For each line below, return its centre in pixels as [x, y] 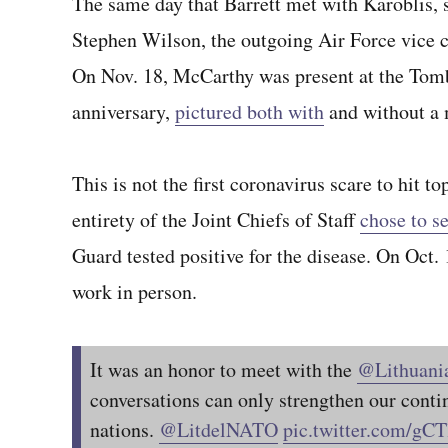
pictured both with [249, 111]
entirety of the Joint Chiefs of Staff [216, 219]
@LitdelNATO [218, 429]
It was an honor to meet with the [223, 369]
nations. [124, 429]
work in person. [134, 291]
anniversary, [123, 111]
